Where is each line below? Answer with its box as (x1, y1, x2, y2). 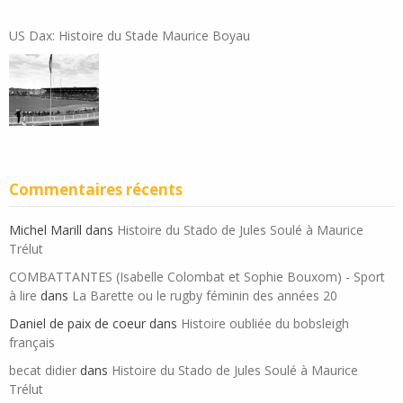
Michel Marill (9, 221, 82, 239)
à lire (9, 287, 37, 305)
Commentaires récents (9, 179, 183, 201)
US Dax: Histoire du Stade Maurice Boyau (9, 27, 250, 45)
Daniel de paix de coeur (9, 315, 146, 333)
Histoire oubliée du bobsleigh (181, 315, 349, 333)
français (9, 334, 55, 352)
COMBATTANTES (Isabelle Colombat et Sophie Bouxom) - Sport (9, 268, 385, 286)
